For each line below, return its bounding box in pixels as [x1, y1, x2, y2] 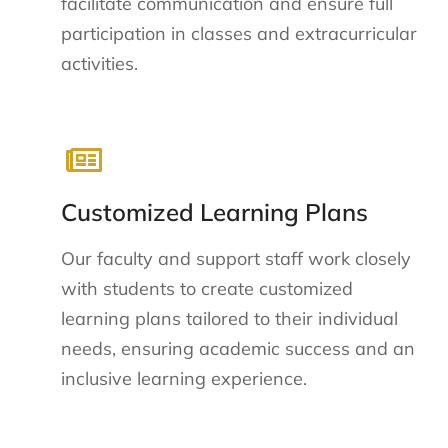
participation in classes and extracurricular [61, 22, 418, 46]
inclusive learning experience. [61, 366, 308, 390]
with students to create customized [61, 276, 354, 300]
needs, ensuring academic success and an [61, 336, 416, 360]
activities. [61, 52, 139, 76]
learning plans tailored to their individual [61, 306, 399, 330]
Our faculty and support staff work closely [61, 246, 412, 270]
